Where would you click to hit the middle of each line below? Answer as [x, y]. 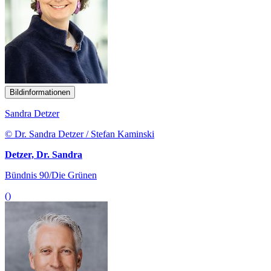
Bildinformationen [40, 92]
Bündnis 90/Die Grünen [51, 175]
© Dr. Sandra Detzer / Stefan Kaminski [80, 134]
